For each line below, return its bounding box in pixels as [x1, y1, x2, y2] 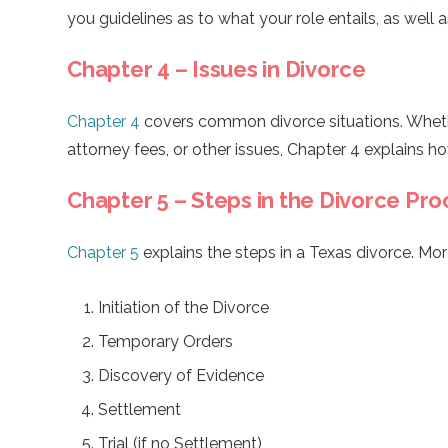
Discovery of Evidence [98, 365, 264, 385]
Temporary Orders [98, 331, 233, 351]
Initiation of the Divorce [98, 297, 269, 317]
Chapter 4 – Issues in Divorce [67, 55, 366, 82]
